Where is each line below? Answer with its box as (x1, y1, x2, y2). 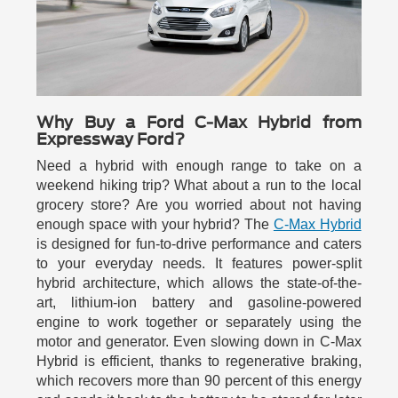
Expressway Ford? (36, 130, 186, 149)
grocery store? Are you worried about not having (36, 197, 362, 213)
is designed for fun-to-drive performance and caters (36, 236, 362, 252)
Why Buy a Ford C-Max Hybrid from (36, 113, 362, 132)
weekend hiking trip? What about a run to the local (36, 178, 362, 194)
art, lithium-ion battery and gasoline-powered (36, 295, 362, 311)
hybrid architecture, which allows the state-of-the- (36, 275, 362, 291)
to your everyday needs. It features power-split (36, 256, 362, 272)
